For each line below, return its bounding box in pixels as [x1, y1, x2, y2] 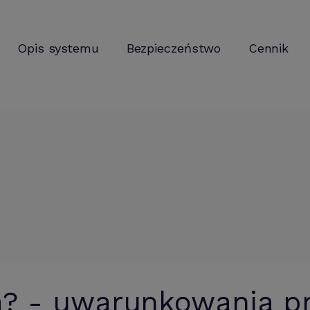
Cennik [248, 40, 289, 55]
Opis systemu [17, 40, 100, 55]
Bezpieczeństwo [126, 40, 221, 55]
